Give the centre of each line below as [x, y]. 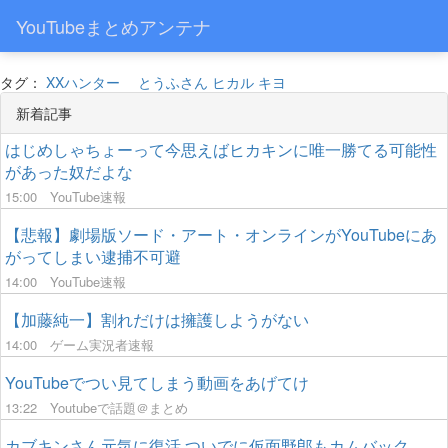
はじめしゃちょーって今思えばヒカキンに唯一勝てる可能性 [221, 149]
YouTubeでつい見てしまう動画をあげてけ [157, 382]
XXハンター [83, 82]
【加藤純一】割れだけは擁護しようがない [157, 319]
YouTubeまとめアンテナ [113, 26]
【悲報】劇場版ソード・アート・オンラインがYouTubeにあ [221, 234]
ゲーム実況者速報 [102, 344]
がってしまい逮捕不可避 [93, 256]
